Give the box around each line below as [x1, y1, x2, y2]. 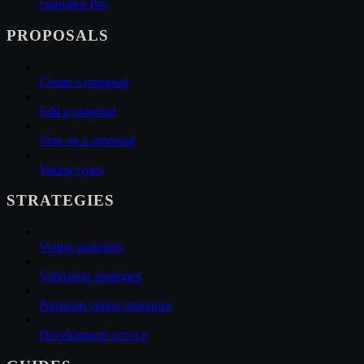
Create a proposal [39, 74, 128, 89]
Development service [39, 327, 147, 342]
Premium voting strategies [39, 298, 171, 313]
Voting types [39, 162, 103, 176]
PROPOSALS [6, 26, 109, 44]
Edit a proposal [39, 103, 116, 118]
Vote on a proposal [39, 132, 135, 147]
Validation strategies [39, 269, 141, 284]
